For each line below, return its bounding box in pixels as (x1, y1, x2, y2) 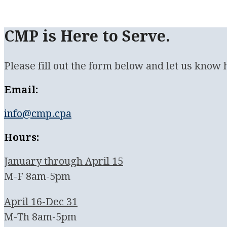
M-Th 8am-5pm (4, 210, 77, 223)
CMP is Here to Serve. (4, 27, 170, 45)
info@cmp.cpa (4, 107, 71, 120)
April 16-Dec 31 (4, 195, 78, 208)
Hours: (4, 131, 40, 143)
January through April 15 (4, 155, 123, 167)
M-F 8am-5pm (4, 170, 70, 182)
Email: (4, 83, 39, 96)
